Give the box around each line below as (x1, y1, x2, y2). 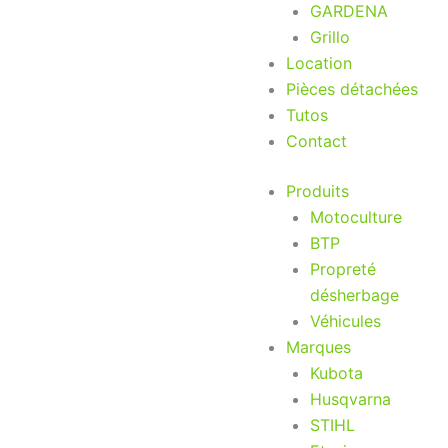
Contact (286, 131, 347, 151)
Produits (286, 181, 349, 201)
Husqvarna (310, 389, 391, 409)
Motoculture (310, 207, 402, 227)
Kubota (310, 363, 363, 383)
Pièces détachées (286, 79, 418, 99)
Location (286, 53, 352, 73)
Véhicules (310, 311, 381, 331)
